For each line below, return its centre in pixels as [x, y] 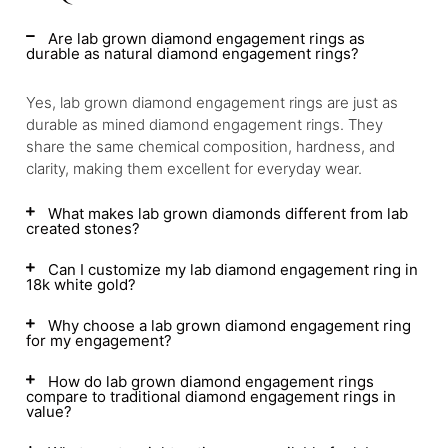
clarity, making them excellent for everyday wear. [194, 168]
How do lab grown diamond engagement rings [211, 381]
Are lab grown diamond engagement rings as [206, 38]
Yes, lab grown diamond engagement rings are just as [212, 102]
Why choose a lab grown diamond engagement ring [229, 325]
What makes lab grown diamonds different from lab [228, 213]
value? [49, 411]
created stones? [83, 228]
